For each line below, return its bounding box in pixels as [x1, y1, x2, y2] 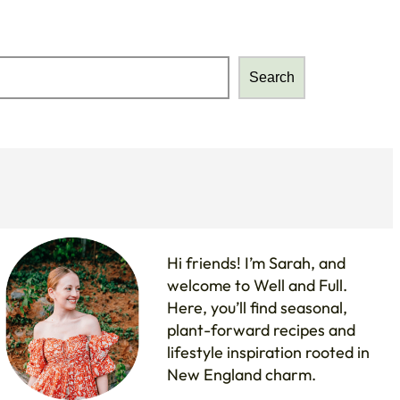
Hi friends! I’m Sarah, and [167, 253, 346, 274]
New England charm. [167, 364, 317, 386]
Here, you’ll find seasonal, [167, 297, 348, 319]
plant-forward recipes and [167, 320, 356, 341]
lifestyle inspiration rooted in [167, 342, 371, 363]
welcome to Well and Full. [167, 275, 348, 296]
